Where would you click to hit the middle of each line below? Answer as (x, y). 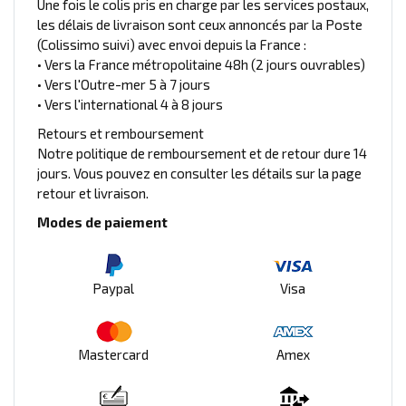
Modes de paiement (102, 222)
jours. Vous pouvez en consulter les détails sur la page (199, 173)
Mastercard (113, 354)
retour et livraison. (93, 193)
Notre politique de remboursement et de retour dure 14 (202, 153)
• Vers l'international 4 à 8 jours (130, 104)
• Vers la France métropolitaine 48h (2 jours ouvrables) (201, 64)
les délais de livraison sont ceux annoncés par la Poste (200, 24)
